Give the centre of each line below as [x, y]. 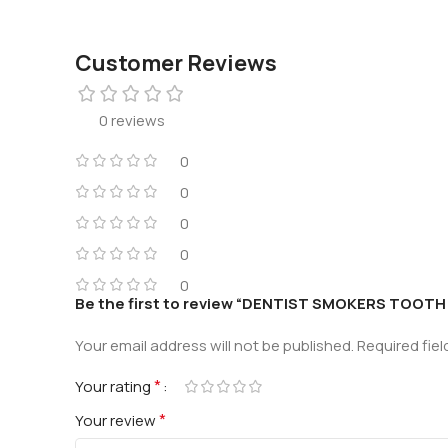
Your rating [114, 387]
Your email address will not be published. [214, 346]
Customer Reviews [176, 63]
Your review [117, 421]
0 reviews [132, 121]
